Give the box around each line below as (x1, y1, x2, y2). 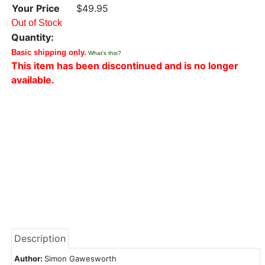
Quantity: (11, 31, 54, 43)
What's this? (88, 50, 121, 56)
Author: (14, 254, 44, 263)
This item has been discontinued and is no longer (11, 60, 238, 72)
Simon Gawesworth (44, 254, 117, 263)
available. (11, 74, 54, 86)
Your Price (12, 2, 60, 14)
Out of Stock (11, 18, 62, 28)
